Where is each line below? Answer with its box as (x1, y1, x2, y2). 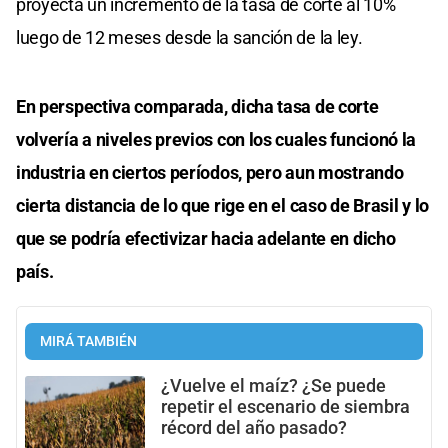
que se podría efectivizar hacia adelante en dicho (16, 228, 396, 250)
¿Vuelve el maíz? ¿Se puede (161, 376, 386, 397)
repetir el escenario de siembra (161, 397, 410, 418)
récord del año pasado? (161, 418, 347, 439)
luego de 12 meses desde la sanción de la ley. (16, 27, 363, 49)
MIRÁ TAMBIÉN (40, 333, 137, 351)
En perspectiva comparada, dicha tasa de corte (16, 96, 379, 118)
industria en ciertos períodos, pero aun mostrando (16, 162, 404, 184)
